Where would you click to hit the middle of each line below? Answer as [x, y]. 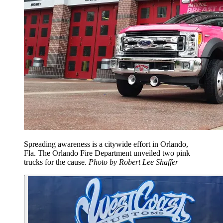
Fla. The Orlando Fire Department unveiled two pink [107, 153]
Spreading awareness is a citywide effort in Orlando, [106, 144]
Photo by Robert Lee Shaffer [133, 162]
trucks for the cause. [56, 162]
